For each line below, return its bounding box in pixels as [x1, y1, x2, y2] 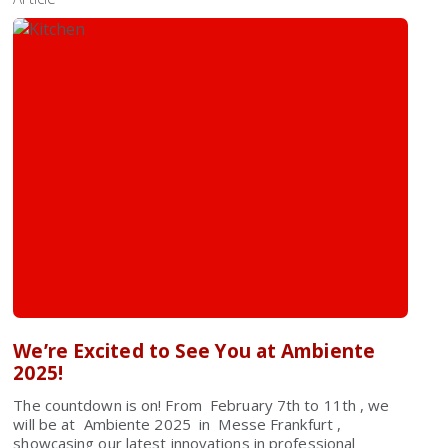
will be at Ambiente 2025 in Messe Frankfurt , [13, 414, 342, 434]
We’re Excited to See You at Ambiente [13, 338, 375, 364]
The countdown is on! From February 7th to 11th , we [13, 395, 390, 415]
